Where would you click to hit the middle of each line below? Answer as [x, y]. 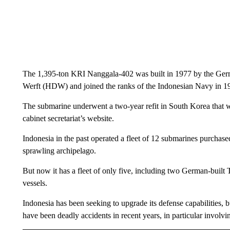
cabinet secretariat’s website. [68, 118]
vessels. [35, 183]
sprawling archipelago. [59, 151]
